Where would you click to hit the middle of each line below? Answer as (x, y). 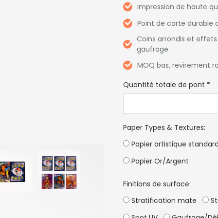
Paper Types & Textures (164, 127)
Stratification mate (163, 200)
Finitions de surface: (157, 184)
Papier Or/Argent (159, 161)
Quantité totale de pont (164, 85)
